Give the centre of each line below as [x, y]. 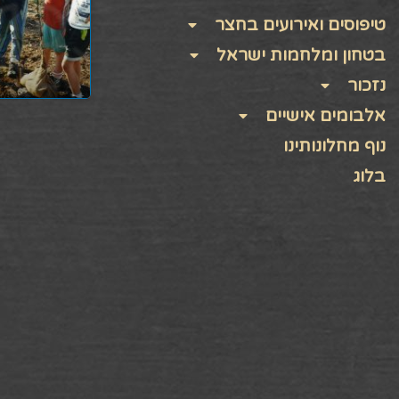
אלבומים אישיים [326, 115]
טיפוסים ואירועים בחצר [300, 24]
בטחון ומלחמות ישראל [301, 55]
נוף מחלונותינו [334, 146]
